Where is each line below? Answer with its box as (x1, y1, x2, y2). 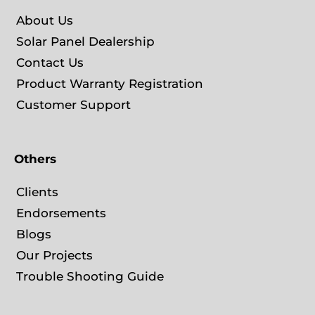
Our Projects (16, 248, 93, 263)
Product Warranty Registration (16, 77, 203, 91)
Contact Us (16, 56, 84, 70)
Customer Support (16, 98, 131, 112)
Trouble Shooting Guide (16, 269, 164, 284)
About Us (16, 13, 73, 28)
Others (14, 152, 56, 167)
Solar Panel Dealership (16, 34, 155, 49)
